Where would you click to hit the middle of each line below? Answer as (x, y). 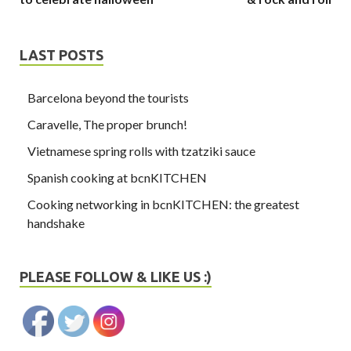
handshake (56, 223)
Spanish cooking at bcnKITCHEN (117, 178)
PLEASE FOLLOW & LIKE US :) (116, 277)
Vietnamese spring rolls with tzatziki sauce (141, 151)
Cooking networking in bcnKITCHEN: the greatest (163, 204)
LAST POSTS (62, 55)
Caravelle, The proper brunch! (107, 125)
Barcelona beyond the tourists (108, 98)
